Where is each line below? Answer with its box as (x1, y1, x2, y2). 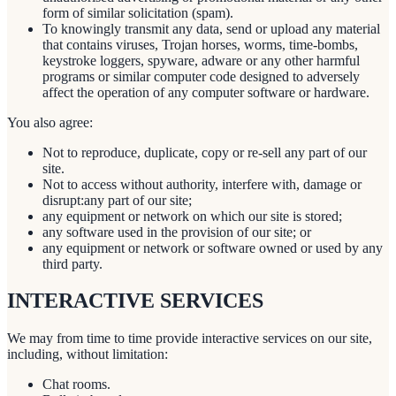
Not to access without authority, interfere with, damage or (42, 176, 362, 192)
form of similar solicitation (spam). (42, 4, 233, 20)
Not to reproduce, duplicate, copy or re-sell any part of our (42, 144, 367, 160)
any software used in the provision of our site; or (42, 224, 311, 240)
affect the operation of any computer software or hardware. (42, 84, 369, 100)
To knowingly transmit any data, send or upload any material (42, 20, 380, 36)
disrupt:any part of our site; (42, 192, 192, 208)
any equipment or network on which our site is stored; (42, 208, 342, 224)
